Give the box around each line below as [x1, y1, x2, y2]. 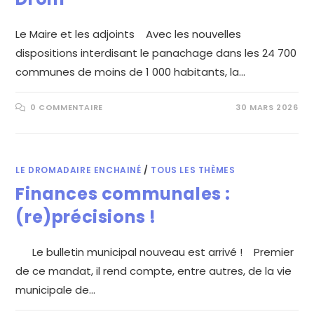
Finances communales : [15, 182, 231, 206]
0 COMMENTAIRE [30, 102, 103, 114]
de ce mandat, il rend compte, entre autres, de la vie [15, 264, 292, 279]
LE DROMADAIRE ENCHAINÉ [15, 164, 142, 177]
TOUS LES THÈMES [151, 164, 235, 177]
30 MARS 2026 [235, 102, 299, 114]
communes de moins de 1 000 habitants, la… [15, 64, 246, 80]
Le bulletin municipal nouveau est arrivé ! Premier [15, 245, 294, 260]
